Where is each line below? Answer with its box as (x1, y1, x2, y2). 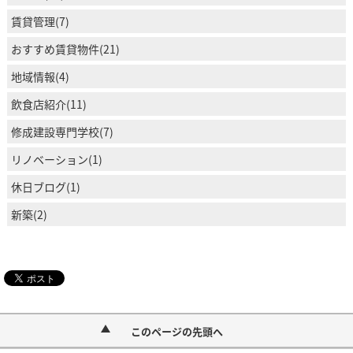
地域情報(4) (10, 68, 69, 84)
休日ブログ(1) (10, 178, 80, 195)
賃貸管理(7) (10, 13, 69, 29)
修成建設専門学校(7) (10, 123, 113, 139)
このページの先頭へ (130, 323, 223, 339)
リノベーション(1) (10, 150, 102, 167)
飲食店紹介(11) (10, 95, 87, 112)
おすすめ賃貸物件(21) (10, 40, 120, 57)
